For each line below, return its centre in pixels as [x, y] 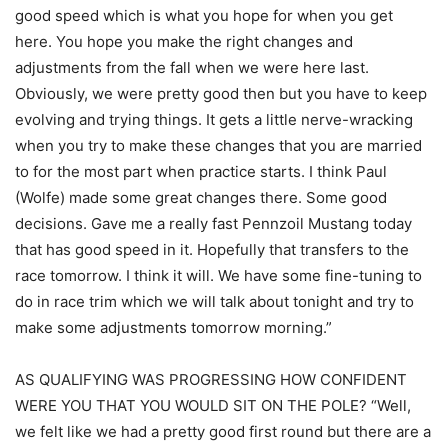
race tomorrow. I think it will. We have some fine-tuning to [218, 276]
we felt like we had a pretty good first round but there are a [223, 432]
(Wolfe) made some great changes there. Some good [201, 198]
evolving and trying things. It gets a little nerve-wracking [214, 120]
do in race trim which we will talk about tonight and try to [214, 302]
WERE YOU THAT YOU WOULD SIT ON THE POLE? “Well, [213, 406]
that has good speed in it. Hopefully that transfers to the [212, 250]
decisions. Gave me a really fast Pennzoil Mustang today [213, 224]
